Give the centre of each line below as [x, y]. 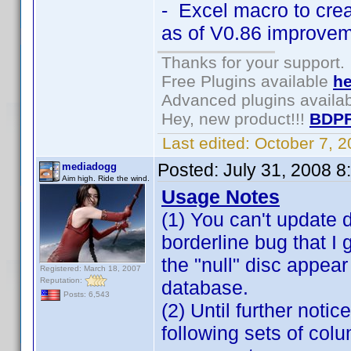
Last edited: [206, 143]
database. [205, 288]
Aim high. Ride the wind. [106, 178]
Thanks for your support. [253, 62]
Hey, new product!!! [235, 119]
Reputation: [62, 280]
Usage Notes [221, 197]
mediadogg [89, 166]
